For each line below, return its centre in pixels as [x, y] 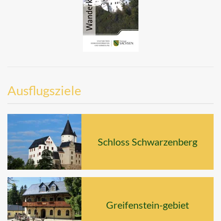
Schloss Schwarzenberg [147, 142]
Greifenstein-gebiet [147, 205]
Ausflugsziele [44, 91]
